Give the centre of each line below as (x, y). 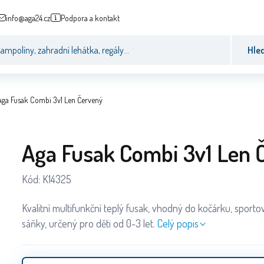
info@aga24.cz (28, 18)
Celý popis (178, 223)
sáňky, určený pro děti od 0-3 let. (88, 223)
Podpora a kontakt (90, 18)
